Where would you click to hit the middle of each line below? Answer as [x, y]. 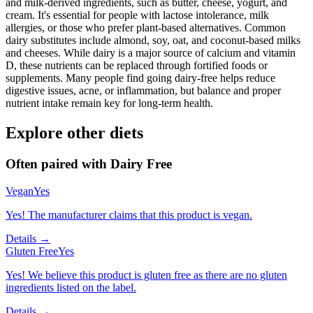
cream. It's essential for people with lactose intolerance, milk [137, 15]
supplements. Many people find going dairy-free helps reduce [140, 78]
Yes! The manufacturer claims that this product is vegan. [129, 214]
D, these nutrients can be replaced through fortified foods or [137, 65]
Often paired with [58, 163]
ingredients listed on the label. [71, 287]
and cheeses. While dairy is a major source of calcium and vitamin [151, 53]
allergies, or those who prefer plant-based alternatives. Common [146, 28]
